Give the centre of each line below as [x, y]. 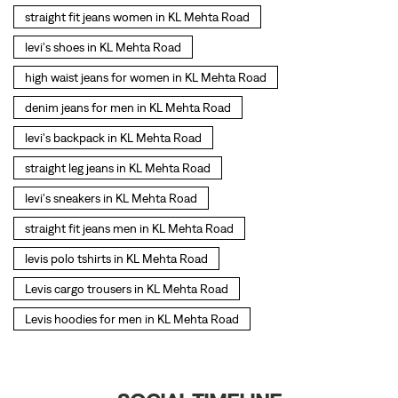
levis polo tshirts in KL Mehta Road [116, 259]
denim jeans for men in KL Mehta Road [128, 108]
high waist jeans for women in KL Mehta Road [146, 78]
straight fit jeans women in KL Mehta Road [137, 17]
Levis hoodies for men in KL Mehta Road [132, 319]
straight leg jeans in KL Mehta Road [118, 168]
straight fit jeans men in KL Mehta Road [129, 229]
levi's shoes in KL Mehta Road [103, 48]
